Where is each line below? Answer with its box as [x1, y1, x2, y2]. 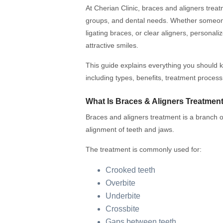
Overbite [106, 179, 135, 188]
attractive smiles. [86, 41, 138, 50]
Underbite [106, 192, 140, 201]
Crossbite [106, 205, 139, 214]
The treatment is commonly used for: [86, 145, 202, 154]
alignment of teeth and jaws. [86, 125, 174, 134]
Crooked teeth [106, 166, 155, 175]
